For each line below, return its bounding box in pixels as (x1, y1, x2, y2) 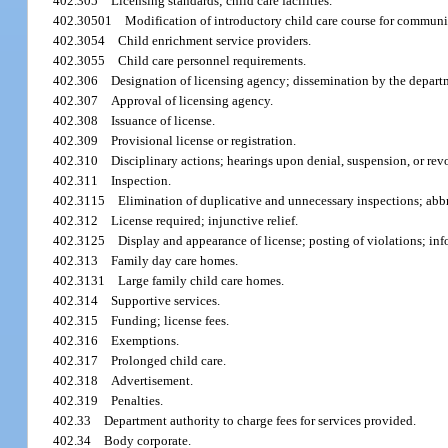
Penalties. (111, 393, 164, 409)
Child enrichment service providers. (118, 33, 312, 49)
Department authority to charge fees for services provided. (104, 413, 417, 429)
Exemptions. (111, 333, 180, 349)
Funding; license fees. (111, 313, 230, 329)
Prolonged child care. (111, 353, 227, 369)
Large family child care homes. (118, 273, 285, 289)
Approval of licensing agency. (111, 93, 274, 109)
